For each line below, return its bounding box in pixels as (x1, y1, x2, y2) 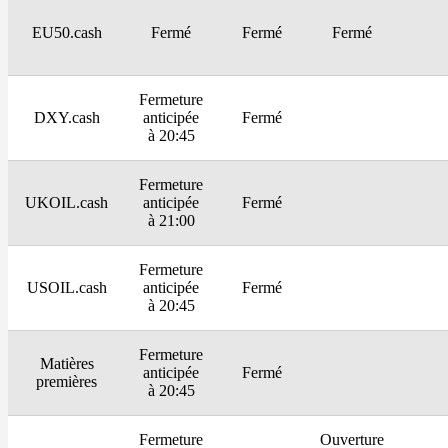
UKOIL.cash (25, 194, 108, 212)
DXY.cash (33, 109, 100, 127)
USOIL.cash (26, 279, 107, 297)
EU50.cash (31, 24, 102, 42)
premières (36, 373, 97, 391)
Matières (39, 355, 94, 373)
